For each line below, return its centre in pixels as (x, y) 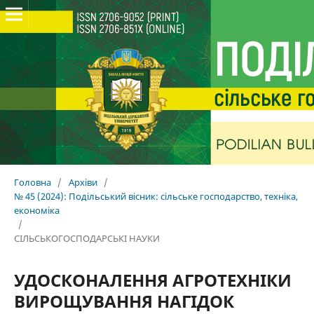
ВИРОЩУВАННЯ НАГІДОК (124, 301)
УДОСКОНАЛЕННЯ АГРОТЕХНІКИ (152, 280)
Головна (32, 182)
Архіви (83, 182)
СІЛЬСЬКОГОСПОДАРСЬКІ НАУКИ (87, 238)
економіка (36, 210)
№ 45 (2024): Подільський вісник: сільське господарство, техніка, (156, 196)
